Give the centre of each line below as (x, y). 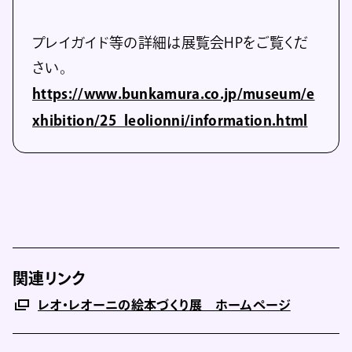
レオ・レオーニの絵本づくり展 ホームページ (164, 304)
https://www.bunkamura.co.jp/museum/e (174, 93)
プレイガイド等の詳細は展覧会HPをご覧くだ (170, 42)
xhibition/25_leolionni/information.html (170, 120)
